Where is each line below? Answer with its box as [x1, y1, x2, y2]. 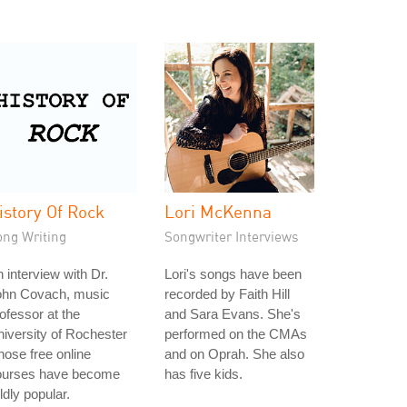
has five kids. [164, 366, 243, 382]
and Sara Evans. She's [164, 306, 301, 322]
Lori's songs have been [164, 266, 302, 282]
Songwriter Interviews [164, 228, 299, 244]
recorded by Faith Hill [164, 286, 290, 302]
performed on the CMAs [164, 326, 307, 342]
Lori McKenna [164, 201, 272, 222]
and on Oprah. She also [164, 346, 304, 362]
